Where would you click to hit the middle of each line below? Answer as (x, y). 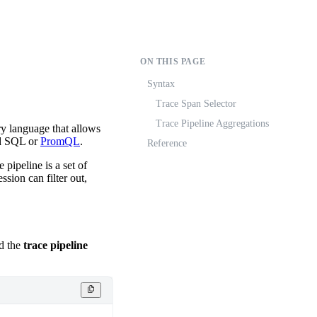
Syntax (161, 84)
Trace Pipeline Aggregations (212, 123)
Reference (167, 143)
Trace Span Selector (196, 104)
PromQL (60, 141)
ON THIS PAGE (173, 62)
